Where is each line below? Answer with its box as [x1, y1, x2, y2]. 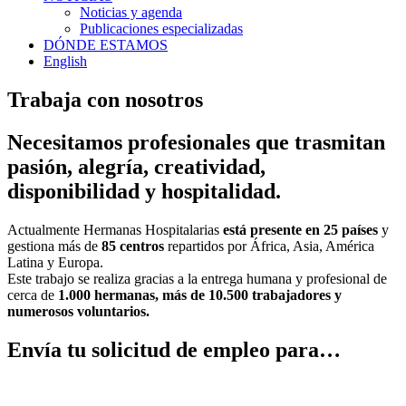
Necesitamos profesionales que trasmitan [7, 130, 385, 154]
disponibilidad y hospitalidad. [7, 179, 281, 203]
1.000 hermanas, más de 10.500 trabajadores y [58, 286, 342, 303]
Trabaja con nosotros [7, 87, 203, 111]
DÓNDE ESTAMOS [43, 37, 168, 53]
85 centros [101, 237, 164, 254]
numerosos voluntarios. [7, 303, 150, 319]
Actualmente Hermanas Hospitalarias [7, 221, 223, 237]
